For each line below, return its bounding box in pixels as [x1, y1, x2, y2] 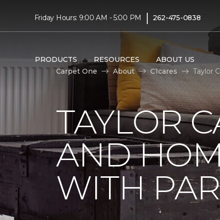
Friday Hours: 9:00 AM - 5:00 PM [34, 13, 142, 22]
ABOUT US [156, 55, 194, 64]
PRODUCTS [34, 55, 77, 64]
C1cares [150, 66, 177, 76]
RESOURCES [93, 55, 139, 64]
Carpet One [56, 66, 97, 76]
